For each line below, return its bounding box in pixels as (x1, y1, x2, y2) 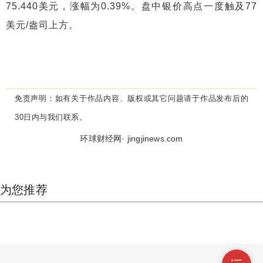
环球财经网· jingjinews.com (80, 134, 183, 143)
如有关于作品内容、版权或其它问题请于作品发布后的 (55, 94, 249, 103)
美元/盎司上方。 (6, 20, 79, 30)
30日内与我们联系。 (15, 113, 87, 122)
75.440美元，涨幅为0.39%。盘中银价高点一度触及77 (6, 1, 257, 11)
